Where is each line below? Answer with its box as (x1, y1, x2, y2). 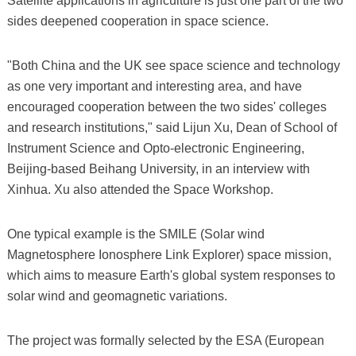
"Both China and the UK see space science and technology (6, 58, 340, 72)
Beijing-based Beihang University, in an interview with (6, 161, 310, 176)
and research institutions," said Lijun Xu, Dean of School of (6, 120, 337, 134)
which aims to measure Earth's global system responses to (6, 268, 335, 282)
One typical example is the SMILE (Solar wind (6, 226, 265, 241)
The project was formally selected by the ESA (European (6, 333, 324, 347)
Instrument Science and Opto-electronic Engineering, (6, 141, 304, 155)
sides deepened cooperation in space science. (6, 14, 269, 28)
